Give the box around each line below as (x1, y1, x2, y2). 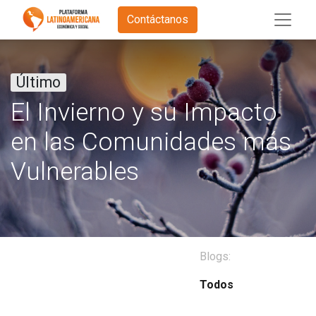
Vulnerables (11, 157, 139, 186)
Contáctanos (127, 13, 189, 26)
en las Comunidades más (11, 127, 291, 157)
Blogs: (200, 250, 231, 263)
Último (16, 73, 61, 91)
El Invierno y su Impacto (11, 97, 277, 127)
